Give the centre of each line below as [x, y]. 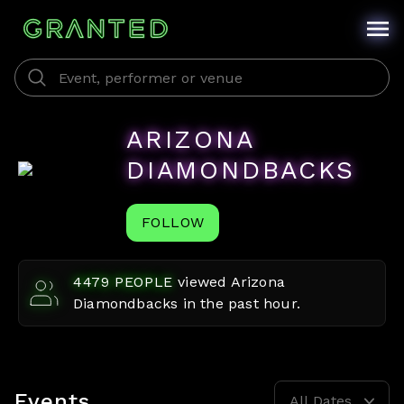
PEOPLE [142, 282]
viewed [204, 282]
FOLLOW [173, 222]
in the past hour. [239, 303]
